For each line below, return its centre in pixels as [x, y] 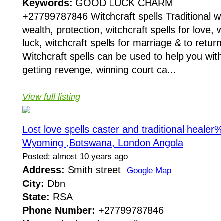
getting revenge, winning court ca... [99, 70]
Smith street [96, 170]
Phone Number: [59, 210]
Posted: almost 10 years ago [75, 157]
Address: [43, 170]
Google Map [149, 171]
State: [36, 197]
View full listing [51, 97]
